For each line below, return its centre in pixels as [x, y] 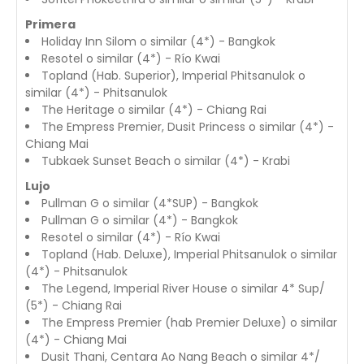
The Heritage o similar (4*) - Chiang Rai [154, 110]
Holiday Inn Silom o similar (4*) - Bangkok [158, 42]
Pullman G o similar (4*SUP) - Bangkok [150, 204]
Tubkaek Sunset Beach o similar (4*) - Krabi [166, 161]
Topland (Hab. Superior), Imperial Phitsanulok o [173, 76]
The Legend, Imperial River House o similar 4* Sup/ [183, 289]
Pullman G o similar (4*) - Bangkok [140, 221]
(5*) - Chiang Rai [74, 306]
